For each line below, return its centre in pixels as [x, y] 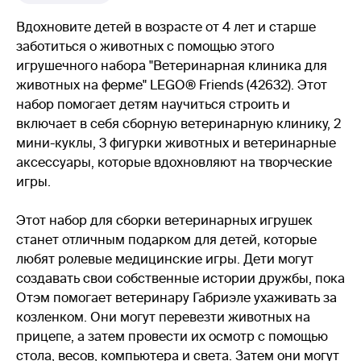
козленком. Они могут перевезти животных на [163, 317]
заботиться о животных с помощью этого [145, 46]
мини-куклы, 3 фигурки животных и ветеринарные [176, 143]
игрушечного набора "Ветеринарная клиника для [172, 65]
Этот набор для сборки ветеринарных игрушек [164, 220]
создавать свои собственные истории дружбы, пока [180, 278]
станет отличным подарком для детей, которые [166, 239]
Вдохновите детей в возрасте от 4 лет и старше [166, 27]
